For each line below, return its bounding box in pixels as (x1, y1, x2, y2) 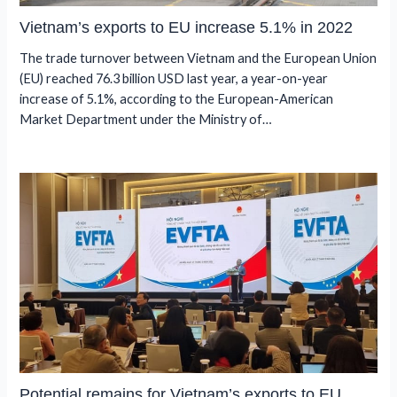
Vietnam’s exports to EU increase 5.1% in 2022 (19, 17, 354, 36)
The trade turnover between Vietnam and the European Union (19, 51, 378, 66)
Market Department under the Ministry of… (19, 112, 273, 128)
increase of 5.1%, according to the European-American (19, 91, 334, 107)
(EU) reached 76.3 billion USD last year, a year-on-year (19, 71, 329, 87)
